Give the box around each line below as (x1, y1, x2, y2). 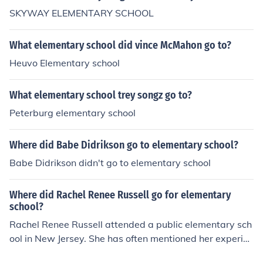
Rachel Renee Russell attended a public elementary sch (9, 218, 252, 230)
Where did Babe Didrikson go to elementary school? (9, 139, 238, 151)
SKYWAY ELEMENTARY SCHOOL (9, 7, 154, 19)
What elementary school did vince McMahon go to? (9, 39, 231, 52)
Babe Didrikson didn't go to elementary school (9, 157, 211, 168)
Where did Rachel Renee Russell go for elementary (9, 188, 231, 201)
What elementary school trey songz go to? (9, 89, 192, 102)
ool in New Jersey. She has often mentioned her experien (9, 232, 254, 244)
